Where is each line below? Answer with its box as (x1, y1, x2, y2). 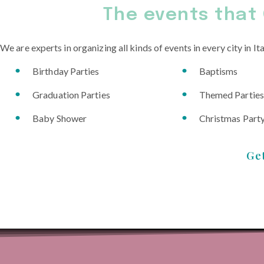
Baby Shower (32, 112, 87, 124)
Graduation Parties (32, 88, 110, 100)
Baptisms (199, 65, 238, 77)
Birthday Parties (32, 65, 100, 77)
